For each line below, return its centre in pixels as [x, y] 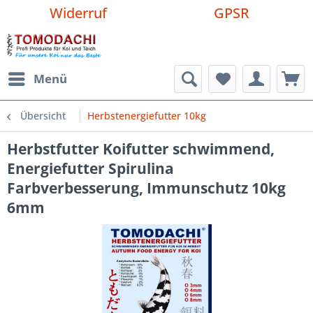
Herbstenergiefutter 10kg [147, 116]
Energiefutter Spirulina [90, 168]
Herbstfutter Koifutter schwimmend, [141, 149]
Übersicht [43, 116]
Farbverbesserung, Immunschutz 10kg [146, 188]
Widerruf [79, 13]
